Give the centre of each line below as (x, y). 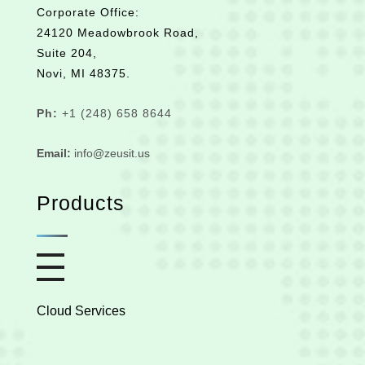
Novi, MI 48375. (84, 74)
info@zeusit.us (110, 154)
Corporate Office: (88, 13)
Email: (54, 154)
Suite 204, (67, 53)
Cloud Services (81, 311)
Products (81, 203)
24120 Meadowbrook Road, (118, 33)
